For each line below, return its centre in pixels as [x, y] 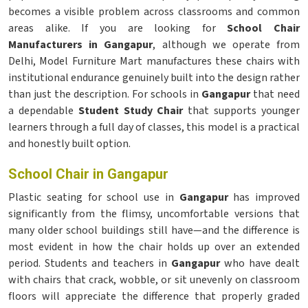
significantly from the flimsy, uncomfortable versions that [154, 214]
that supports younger [242, 111]
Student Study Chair [131, 111]
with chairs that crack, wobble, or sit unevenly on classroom [154, 280]
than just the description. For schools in [105, 94]
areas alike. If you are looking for [118, 28]
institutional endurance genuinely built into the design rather [154, 78]
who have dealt [260, 263]
